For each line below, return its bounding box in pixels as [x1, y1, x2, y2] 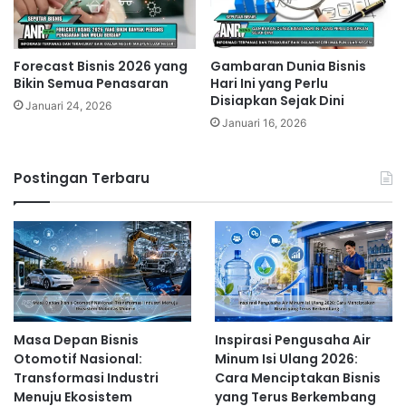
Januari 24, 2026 [25, 99, 111, 113]
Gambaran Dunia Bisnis [210, 57, 366, 76]
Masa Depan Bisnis [14, 331, 139, 350]
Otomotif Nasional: [14, 350, 142, 369]
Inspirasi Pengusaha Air [214, 331, 371, 350]
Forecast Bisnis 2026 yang [14, 57, 188, 76]
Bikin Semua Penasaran [14, 74, 169, 93]
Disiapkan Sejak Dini [210, 92, 344, 111]
